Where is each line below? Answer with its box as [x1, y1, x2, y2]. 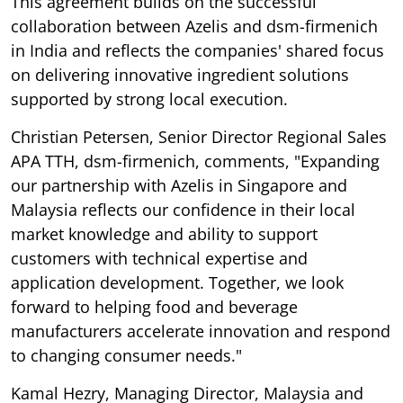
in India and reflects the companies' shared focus [11, 39, 384, 61]
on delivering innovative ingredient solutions [11, 63, 349, 85]
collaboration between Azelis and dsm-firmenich [11, 14, 378, 37]
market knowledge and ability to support [11, 222, 318, 245]
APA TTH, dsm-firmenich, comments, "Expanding [11, 149, 380, 172]
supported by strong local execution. [11, 87, 288, 110]
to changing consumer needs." [11, 344, 242, 366]
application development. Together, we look [11, 271, 344, 293]
